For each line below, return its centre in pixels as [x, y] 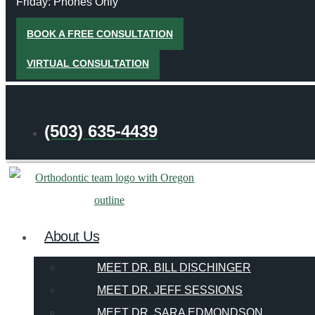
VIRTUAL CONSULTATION [88, 64]
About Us [72, 237]
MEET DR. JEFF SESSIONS [170, 290]
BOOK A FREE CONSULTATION [100, 34]
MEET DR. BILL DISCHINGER [174, 268]
